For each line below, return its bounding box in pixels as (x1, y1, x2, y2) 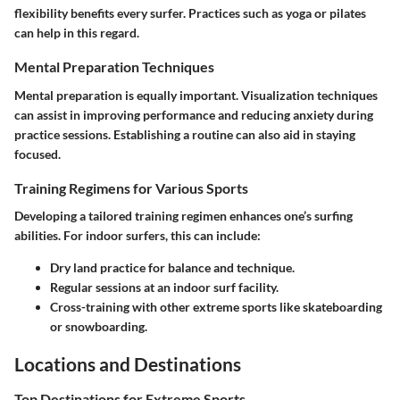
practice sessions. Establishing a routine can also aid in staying (14, 126, 355, 142)
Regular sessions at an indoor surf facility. (50, 279, 279, 295)
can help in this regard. (14, 25, 139, 41)
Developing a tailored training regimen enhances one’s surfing (14, 207, 353, 223)
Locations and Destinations (14, 352, 241, 375)
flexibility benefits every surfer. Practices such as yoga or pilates (14, 5, 366, 21)
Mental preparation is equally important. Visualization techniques (14, 87, 378, 103)
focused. (14, 146, 61, 162)
